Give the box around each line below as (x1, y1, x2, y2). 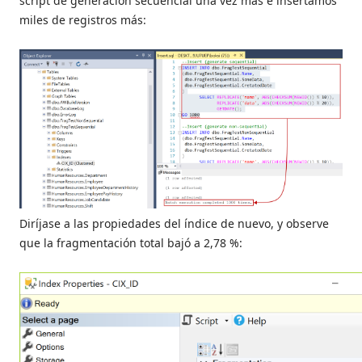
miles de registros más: (19, 12, 146, 28)
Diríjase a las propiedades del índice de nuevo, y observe (19, 216, 329, 232)
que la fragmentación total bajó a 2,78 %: (19, 235, 242, 251)
